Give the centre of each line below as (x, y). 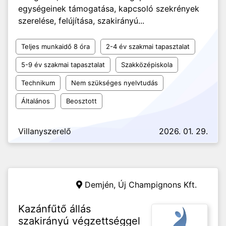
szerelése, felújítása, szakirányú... (81, 21)
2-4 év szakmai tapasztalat (148, 46)
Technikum (38, 83)
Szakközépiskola (147, 65)
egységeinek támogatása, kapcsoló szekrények (109, 9)
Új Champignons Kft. (157, 185)
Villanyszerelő (45, 131)
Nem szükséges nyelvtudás (115, 83)
